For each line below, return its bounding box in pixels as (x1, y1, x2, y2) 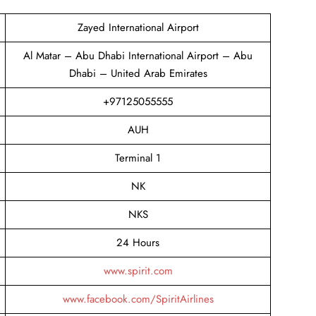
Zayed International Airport (77, 19, 199, 35)
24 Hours (116, 234, 159, 250)
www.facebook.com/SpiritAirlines (62, 291, 214, 307)
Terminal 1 (115, 150, 161, 166)
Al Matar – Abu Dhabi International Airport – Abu (23, 47, 253, 63)
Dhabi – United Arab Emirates (68, 65, 207, 81)
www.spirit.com (103, 262, 173, 279)
